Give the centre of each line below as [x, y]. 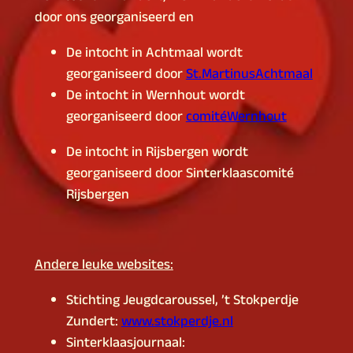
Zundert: [93, 323]
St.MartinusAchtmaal [249, 75]
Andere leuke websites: [104, 267]
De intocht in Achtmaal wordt [154, 54]
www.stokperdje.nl [177, 323]
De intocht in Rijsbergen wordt [157, 153]
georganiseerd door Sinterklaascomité [180, 175]
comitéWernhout [236, 118]
